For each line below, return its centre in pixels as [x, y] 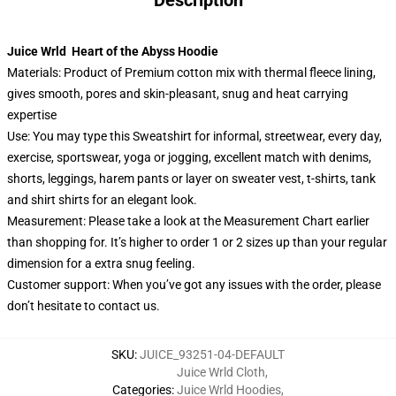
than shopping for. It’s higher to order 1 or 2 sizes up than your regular [197, 242]
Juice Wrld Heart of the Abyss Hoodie [113, 51]
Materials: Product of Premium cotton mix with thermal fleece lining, [191, 72]
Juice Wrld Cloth [221, 372]
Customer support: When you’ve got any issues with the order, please [194, 285]
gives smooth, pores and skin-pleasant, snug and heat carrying [178, 94]
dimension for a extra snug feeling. [101, 263]
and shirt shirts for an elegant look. [102, 200]
